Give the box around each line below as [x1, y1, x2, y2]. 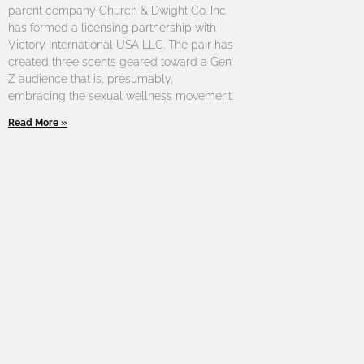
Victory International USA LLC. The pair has [8, 38, 233, 52]
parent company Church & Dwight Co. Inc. [8, 4, 227, 18]
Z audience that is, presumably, [8, 72, 173, 86]
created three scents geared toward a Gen [8, 55, 232, 69]
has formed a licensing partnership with [8, 21, 216, 35]
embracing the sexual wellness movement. [8, 89, 233, 103]
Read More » [8, 117, 67, 129]
